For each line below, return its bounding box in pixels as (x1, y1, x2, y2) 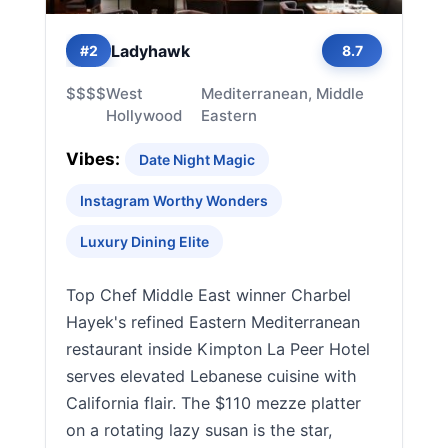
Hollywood (106, 106, 182, 125)
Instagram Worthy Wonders (80, 192, 268, 209)
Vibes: (66, 149, 120, 169)
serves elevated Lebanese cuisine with (66, 366, 357, 386)
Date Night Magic (139, 151, 255, 168)
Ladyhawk (111, 40, 190, 61)
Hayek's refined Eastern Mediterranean (66, 312, 360, 332)
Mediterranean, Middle (200, 84, 364, 103)
